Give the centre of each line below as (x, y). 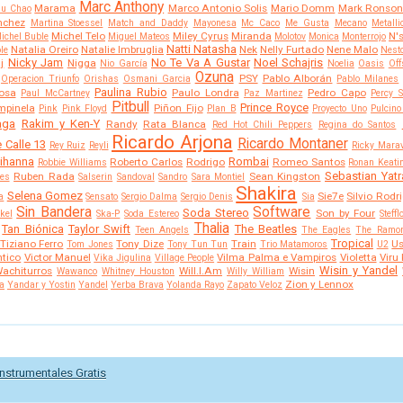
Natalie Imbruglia (122, 50)
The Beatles (265, 229)
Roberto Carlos (147, 162)
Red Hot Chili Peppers (262, 125)
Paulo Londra (206, 93)
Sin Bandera (54, 213)
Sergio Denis (206, 197)
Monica (324, 37)
